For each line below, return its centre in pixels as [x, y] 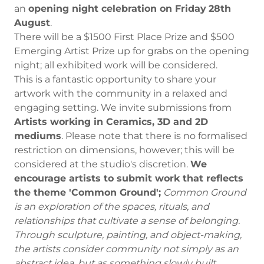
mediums [38, 136]
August [32, 23]
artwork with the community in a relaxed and [121, 93]
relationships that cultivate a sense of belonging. [127, 221]
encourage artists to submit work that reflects [129, 178]
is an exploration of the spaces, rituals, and [112, 207]
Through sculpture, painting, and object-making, [128, 235]
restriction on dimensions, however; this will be [124, 150]
